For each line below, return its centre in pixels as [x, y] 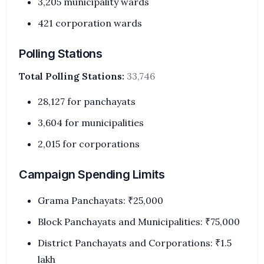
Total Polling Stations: [72, 76]
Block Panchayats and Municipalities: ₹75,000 [139, 222]
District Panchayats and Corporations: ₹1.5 [135, 243]
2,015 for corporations [89, 144]
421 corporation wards [90, 23]
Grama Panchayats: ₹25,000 [100, 200]
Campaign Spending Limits [92, 174]
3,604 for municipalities [91, 123]
